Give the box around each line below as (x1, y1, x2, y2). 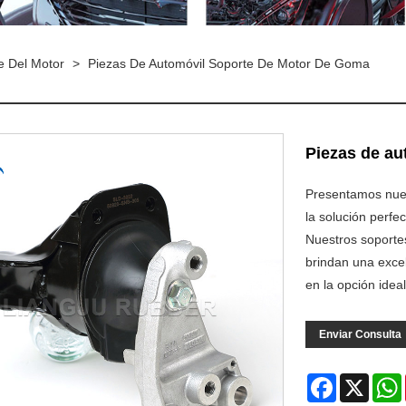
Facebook (335, 373, 393, 388)
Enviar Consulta (318, 328, 401, 341)
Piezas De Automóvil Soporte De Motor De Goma (88, 56, 370, 71)
